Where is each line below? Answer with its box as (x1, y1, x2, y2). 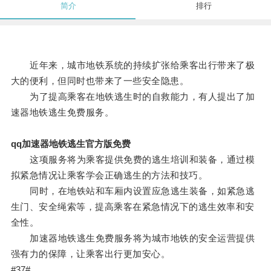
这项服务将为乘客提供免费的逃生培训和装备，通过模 (10, 154, 255, 165)
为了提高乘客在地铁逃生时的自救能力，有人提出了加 (10, 91, 255, 102)
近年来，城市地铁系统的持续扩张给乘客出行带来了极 (10, 60, 255, 71)
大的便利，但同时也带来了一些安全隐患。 (10, 76, 189, 87)
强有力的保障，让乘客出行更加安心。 (10, 249, 171, 260)
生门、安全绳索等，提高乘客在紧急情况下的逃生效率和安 (10, 201, 255, 212)
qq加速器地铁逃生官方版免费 (10, 139, 131, 149)
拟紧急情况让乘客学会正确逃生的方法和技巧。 (10, 170, 208, 181)
